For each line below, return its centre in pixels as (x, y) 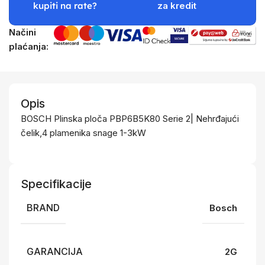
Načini (23, 32)
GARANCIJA (55, 251)
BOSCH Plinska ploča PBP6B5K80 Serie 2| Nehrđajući (130, 119)
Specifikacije (56, 184)
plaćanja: (29, 46)
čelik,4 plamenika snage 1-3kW (83, 133)
